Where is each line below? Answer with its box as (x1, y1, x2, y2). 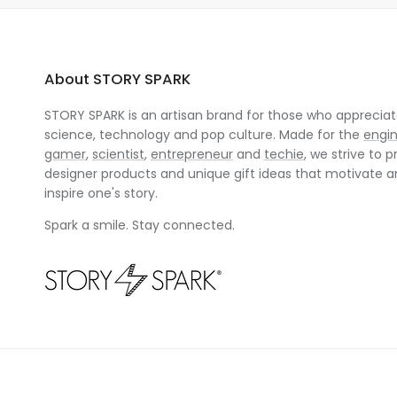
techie (264, 145, 304, 163)
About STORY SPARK (44, 69, 191, 90)
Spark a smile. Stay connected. (44, 216, 235, 234)
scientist (92, 145, 144, 163)
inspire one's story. (44, 184, 158, 202)
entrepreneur (151, 145, 233, 163)
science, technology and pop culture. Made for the (44, 126, 363, 144)
